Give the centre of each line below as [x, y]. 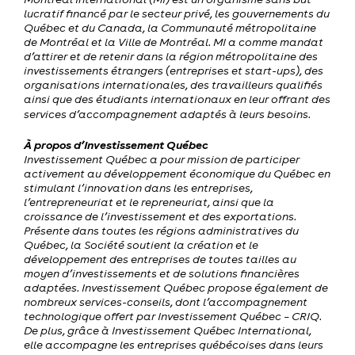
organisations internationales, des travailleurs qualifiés [173, 84]
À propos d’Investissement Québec [116, 144]
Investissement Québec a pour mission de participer [162, 159]
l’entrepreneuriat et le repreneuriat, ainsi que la [149, 202]
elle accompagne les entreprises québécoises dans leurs [174, 344]
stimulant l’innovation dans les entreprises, [138, 187]
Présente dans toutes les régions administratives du [161, 230]
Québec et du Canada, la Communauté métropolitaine [170, 27]
